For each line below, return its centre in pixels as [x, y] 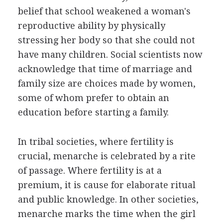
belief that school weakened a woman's [104, 11]
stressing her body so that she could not [106, 40]
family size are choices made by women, [107, 83]
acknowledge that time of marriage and [105, 69]
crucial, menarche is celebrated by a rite [107, 156]
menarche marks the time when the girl [107, 214]
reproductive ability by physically [91, 25]
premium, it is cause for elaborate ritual [107, 185]
